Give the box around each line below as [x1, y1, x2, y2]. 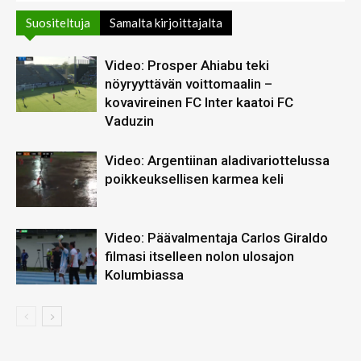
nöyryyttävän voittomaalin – [105, 75, 272, 92]
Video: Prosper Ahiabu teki [105, 56, 269, 73]
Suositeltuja [26, 15, 90, 30]
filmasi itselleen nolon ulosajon [105, 247, 294, 264]
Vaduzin [105, 112, 154, 129]
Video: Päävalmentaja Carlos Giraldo [105, 229, 328, 246]
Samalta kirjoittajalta [110, 15, 222, 30]
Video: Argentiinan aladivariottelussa [105, 151, 330, 168]
